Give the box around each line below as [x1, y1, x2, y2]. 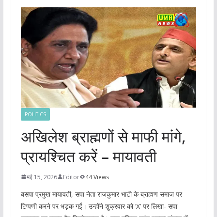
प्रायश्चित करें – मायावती [20, 145, 156, 167]
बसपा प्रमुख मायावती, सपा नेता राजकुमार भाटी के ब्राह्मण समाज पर [20, 189, 182, 199]
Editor [62, 172, 79, 181]
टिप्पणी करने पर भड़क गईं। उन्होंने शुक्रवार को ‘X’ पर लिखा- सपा [20, 201, 177, 211]
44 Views [85, 172, 109, 181]
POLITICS [24, 110, 46, 118]
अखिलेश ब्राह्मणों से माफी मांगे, [20, 125, 186, 147]
